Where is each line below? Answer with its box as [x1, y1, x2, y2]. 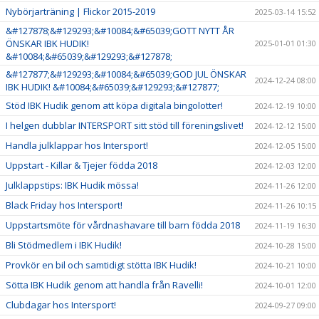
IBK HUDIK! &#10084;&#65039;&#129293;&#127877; [6, 80, 219, 94]
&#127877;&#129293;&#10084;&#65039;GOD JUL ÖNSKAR [6, 68, 246, 81]
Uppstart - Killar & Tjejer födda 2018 [6, 159, 157, 172]
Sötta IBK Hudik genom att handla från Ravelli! [6, 278, 203, 292]
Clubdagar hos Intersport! [6, 298, 116, 312]
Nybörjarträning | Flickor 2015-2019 [6, 5, 155, 19]
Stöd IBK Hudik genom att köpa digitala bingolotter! [6, 99, 223, 113]
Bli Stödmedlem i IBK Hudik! [6, 239, 122, 252]
